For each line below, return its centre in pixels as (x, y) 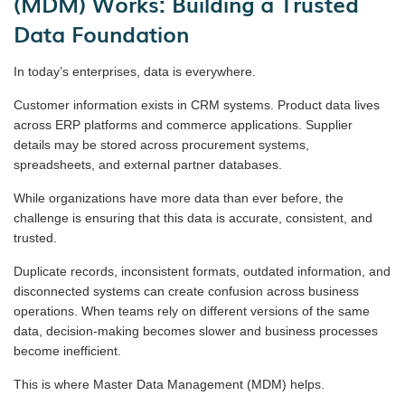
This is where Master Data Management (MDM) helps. (169, 384)
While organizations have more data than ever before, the (179, 198)
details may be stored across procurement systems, (161, 144)
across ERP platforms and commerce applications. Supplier (183, 124)
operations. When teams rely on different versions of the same (192, 311)
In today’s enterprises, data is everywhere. (135, 71)
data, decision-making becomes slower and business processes (196, 330)
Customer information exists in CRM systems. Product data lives (197, 104)
